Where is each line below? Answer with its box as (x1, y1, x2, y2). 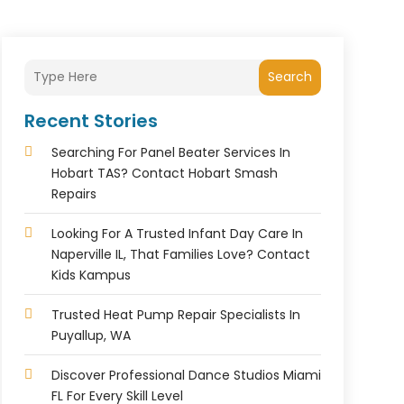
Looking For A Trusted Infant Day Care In (50, 224, 303, 243)
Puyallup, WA (50, 326, 131, 344)
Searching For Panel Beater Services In (50, 142, 290, 161)
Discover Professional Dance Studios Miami (50, 365, 321, 384)
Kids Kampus (50, 265, 131, 284)
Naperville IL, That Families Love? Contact (50, 244, 310, 263)
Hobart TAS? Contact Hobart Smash (50, 163, 278, 182)
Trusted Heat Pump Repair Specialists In (50, 305, 300, 324)
